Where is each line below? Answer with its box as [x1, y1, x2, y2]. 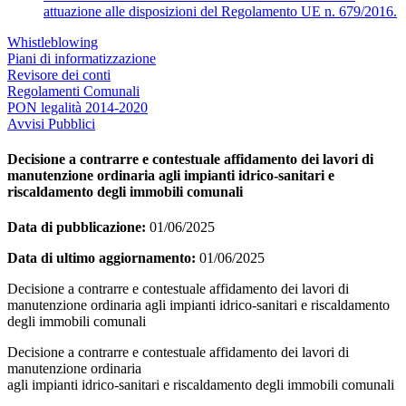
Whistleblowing [7, 34, 98, 50]
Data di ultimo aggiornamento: [7, 250, 196, 266]
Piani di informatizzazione [7, 50, 156, 66]
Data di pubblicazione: [7, 219, 146, 236]
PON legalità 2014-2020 [7, 99, 148, 115]
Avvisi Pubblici [7, 115, 95, 131]
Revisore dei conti [7, 66, 111, 82]
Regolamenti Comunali [7, 82, 140, 99]
